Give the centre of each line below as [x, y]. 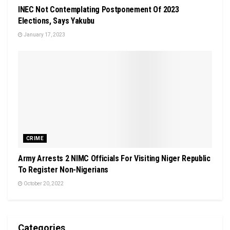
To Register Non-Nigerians [63, 169]
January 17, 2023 [44, 34]
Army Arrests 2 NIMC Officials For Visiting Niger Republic [114, 158]
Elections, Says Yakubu [56, 21]
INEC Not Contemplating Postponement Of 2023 [99, 9]
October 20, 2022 [43, 183]
